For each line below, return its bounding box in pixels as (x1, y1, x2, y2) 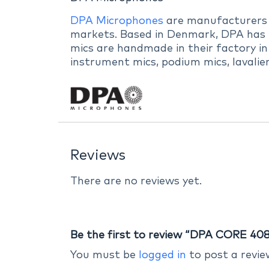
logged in (139, 250, 187, 261)
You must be (70, 250, 139, 261)
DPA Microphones (70, 16, 164, 27)
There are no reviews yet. (70, 176, 202, 187)
